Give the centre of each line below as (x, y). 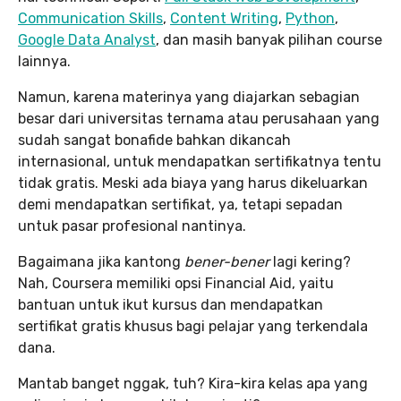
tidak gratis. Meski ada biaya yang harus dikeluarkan (193, 183)
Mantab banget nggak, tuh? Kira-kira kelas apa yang (193, 383)
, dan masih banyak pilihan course (269, 39)
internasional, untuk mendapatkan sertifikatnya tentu (200, 161)
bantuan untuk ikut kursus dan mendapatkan (171, 304)
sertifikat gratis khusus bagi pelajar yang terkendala (193, 326)
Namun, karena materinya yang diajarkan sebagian (189, 97)
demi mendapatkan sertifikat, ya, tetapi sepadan (180, 204)
